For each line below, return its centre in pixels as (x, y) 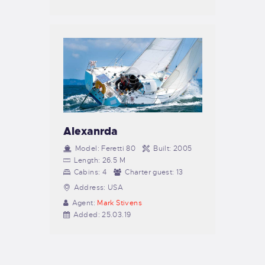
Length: (87, 161)
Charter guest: (150, 172)
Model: (87, 149)
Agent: (83, 203)
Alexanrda (90, 132)
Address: (90, 188)
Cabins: (87, 172)
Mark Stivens (119, 203)
